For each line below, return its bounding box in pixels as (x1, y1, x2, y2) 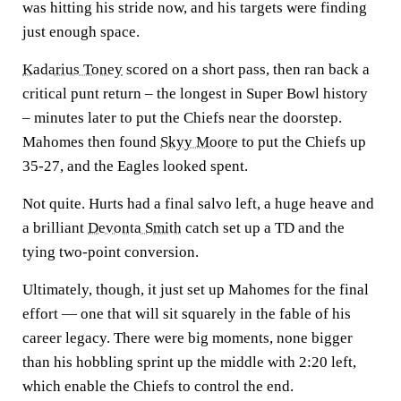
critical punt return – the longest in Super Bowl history (22, 84, 368, 102)
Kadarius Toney (22, 60, 123, 78)
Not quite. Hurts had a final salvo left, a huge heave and (22, 194, 374, 212)
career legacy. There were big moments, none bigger (22, 328, 353, 346)
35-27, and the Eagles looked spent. (22, 157, 248, 175)
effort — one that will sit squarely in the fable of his (22, 304, 351, 322)
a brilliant (22, 218, 88, 236)
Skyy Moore (160, 132, 238, 150)
